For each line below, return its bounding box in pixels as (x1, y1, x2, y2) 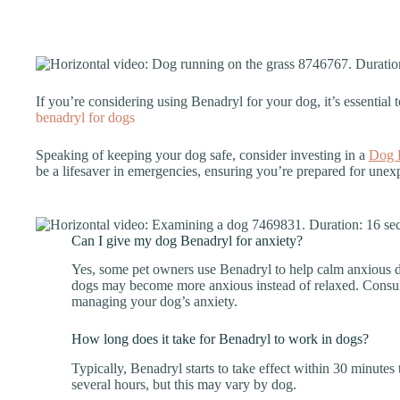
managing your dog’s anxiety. (71, 294, 237, 310)
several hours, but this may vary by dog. (71, 377, 296, 393)
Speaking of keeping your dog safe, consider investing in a (36, 147, 369, 163)
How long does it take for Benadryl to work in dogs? (71, 331, 369, 347)
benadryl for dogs (36, 110, 135, 126)
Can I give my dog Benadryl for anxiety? (71, 232, 303, 248)
